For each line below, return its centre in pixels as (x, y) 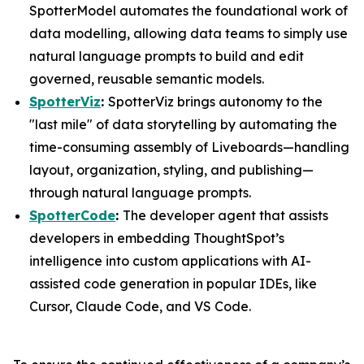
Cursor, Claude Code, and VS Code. (140, 306)
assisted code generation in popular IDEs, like (173, 284)
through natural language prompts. (140, 193)
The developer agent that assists (225, 215)
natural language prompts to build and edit (167, 56)
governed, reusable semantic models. (147, 79)
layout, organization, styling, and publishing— (171, 170)
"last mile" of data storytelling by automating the (183, 124)
